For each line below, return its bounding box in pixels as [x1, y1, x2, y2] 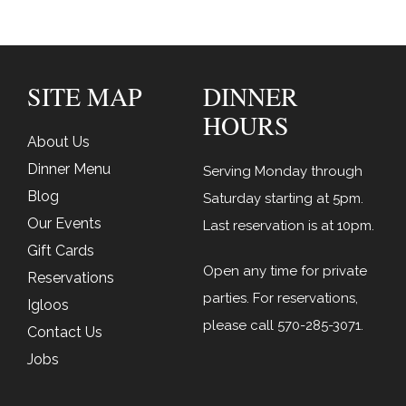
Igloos [27, 296, 69, 314]
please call [203, 317, 277, 334]
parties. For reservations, [203, 290, 358, 307]
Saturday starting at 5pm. [203, 190, 363, 208]
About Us [27, 133, 90, 151]
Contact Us [27, 324, 102, 342]
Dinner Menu [27, 160, 111, 179]
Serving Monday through [203, 163, 362, 180]
